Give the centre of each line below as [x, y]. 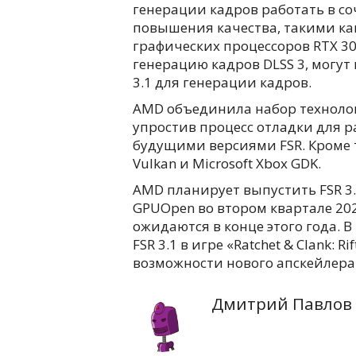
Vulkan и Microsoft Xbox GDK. [227, 163]
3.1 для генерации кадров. [222, 82]
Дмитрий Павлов [282, 304]
